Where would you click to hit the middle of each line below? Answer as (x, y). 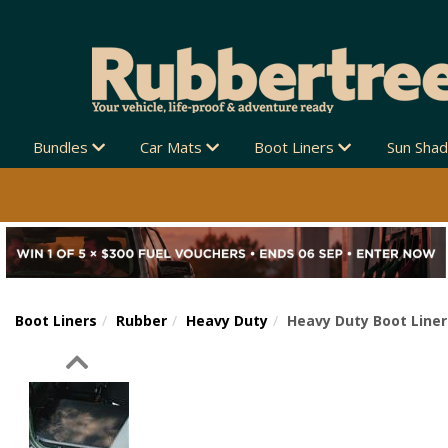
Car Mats (172, 147)
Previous (196, 362)
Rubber (141, 321)
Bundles (62, 147)
